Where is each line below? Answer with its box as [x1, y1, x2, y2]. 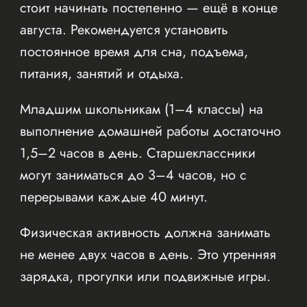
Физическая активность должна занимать [19, 222, 271, 243]
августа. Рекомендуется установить [19, 19, 228, 40]
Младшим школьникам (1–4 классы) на [19, 99, 263, 119]
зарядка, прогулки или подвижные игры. [19, 266, 271, 286]
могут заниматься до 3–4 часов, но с [19, 164, 247, 185]
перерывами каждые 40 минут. [19, 186, 208, 207]
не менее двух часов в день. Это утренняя [19, 244, 276, 265]
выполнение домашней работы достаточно [19, 121, 281, 141]
